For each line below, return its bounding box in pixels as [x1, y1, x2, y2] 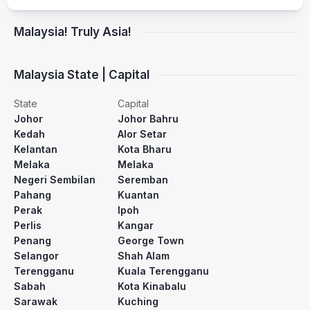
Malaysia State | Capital [14, 68, 149, 82]
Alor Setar [118, 128, 167, 140]
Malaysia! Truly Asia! [14, 25, 131, 39]
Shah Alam [118, 250, 170, 262]
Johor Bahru [118, 113, 179, 125]
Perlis [14, 219, 42, 231]
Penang [14, 235, 51, 246]
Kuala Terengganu [118, 265, 209, 277]
